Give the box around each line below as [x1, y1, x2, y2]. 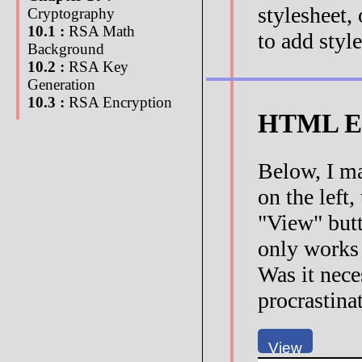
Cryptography [27, 5, 115, 22]
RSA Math [65, 23, 135, 40]
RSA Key [65, 58, 128, 75]
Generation [27, 76, 95, 93]
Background [27, 40, 104, 57]
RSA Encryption [65, 94, 172, 111]
